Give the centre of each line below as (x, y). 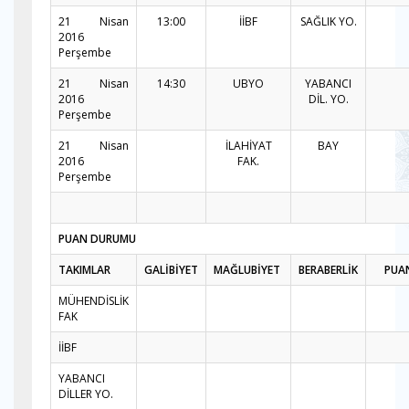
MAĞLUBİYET (248, 270)
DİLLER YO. (86, 394)
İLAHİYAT (248, 146)
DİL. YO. (328, 99)
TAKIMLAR (84, 270)
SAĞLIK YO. (328, 21)
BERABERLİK (328, 270)
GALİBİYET (171, 270)
